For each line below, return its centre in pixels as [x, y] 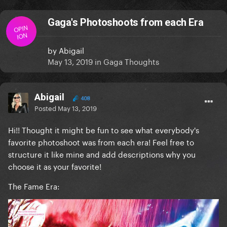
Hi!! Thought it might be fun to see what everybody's [104, 129]
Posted [46, 108]
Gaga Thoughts [131, 61]
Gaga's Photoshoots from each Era [126, 23]
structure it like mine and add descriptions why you [102, 154]
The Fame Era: [34, 186]
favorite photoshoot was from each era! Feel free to [101, 142]
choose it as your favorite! [55, 166]
